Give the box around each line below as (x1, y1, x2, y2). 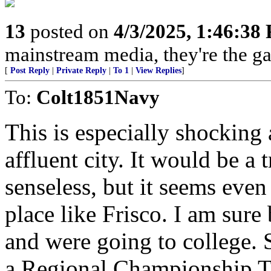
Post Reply (10, 66, 50, 75)
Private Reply (56, 66, 106, 75)
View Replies (135, 66, 181, 75)
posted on (25, 20, 114, 42)
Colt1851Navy (36, 86, 160, 108)
